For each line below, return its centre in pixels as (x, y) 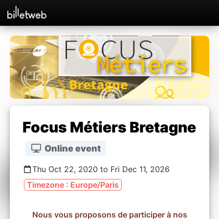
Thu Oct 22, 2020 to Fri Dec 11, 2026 (101, 169)
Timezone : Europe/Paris (73, 185)
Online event (72, 149)
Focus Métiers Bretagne (109, 127)
